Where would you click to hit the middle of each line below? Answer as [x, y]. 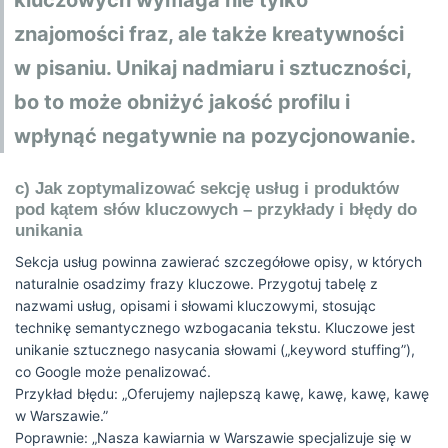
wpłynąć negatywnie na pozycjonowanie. [215, 136]
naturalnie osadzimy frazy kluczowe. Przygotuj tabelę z [196, 283]
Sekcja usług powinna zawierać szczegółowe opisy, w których [218, 261]
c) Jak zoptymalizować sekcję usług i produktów [207, 188]
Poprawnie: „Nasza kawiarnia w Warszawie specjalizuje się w [213, 437]
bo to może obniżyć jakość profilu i [182, 102]
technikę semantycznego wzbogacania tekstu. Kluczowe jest [215, 327]
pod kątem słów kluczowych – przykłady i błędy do [216, 209]
